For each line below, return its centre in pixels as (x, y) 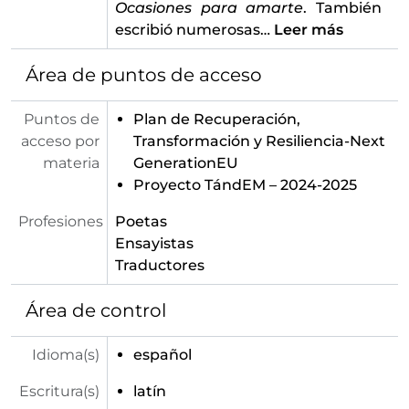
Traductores (160, 265)
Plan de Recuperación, (217, 119)
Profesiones (61, 221)
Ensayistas (154, 243)
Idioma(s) (66, 355)
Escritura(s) (59, 391)
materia (71, 163)
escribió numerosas (188, 30)
